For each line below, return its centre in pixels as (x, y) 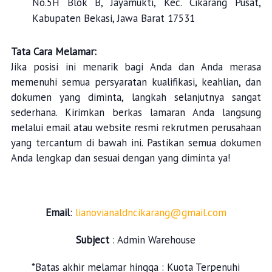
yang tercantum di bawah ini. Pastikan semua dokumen (136, 143)
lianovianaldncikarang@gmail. (141, 213)
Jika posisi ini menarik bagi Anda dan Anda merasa (136, 67)
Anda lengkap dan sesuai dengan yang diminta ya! (120, 158)
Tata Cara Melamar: (53, 52)
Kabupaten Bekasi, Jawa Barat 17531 (113, 19)
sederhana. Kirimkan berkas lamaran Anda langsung (136, 113)
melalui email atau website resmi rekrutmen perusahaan (136, 128)
